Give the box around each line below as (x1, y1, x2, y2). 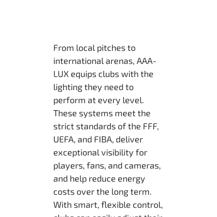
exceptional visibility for (53, 147, 147, 158)
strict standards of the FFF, (53, 121, 159, 132)
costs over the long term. (53, 186, 152, 197)
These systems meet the (53, 108, 151, 119)
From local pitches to (53, 42, 136, 53)
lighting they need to (53, 81, 134, 93)
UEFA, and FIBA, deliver (53, 134, 143, 145)
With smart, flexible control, (53, 199, 163, 210)
